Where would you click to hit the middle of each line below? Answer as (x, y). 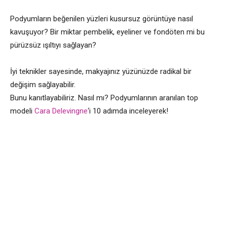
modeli (22, 111)
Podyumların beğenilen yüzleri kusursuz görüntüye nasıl (102, 19)
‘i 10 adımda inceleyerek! (128, 111)
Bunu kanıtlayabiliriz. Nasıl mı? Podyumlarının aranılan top (104, 98)
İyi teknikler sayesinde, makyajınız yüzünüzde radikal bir (101, 71)
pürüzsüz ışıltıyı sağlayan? (53, 45)
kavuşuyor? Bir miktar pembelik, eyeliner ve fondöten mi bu (107, 32)
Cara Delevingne (61, 111)
